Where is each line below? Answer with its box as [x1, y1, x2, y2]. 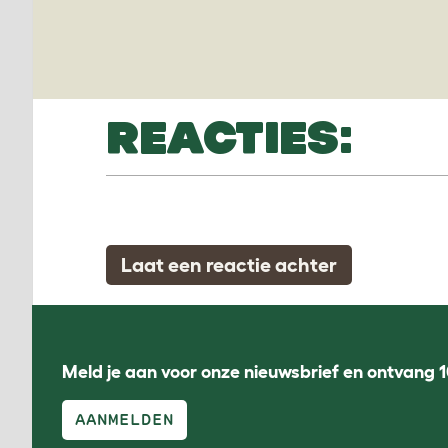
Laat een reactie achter [121, 253, 337, 276]
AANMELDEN [75, 411, 175, 427]
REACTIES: [106, 111, 354, 162]
